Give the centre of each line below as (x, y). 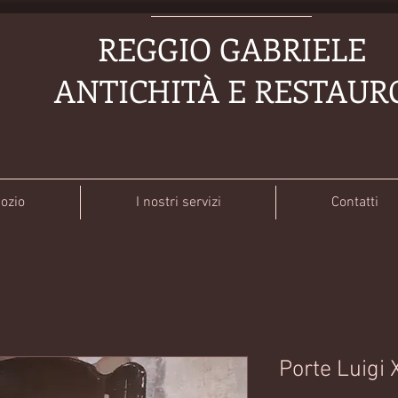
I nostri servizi (178, 202)
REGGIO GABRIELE (232, 48)
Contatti (354, 202)
